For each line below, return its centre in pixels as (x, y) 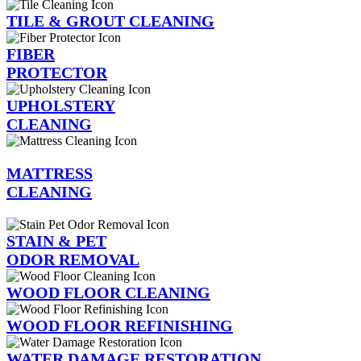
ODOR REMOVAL (73, 259)
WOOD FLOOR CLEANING (108, 292)
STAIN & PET (56, 241)
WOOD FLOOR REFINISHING (120, 325)
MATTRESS (50, 173)
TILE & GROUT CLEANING (110, 21)
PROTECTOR (57, 72)
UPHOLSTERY (61, 105)
